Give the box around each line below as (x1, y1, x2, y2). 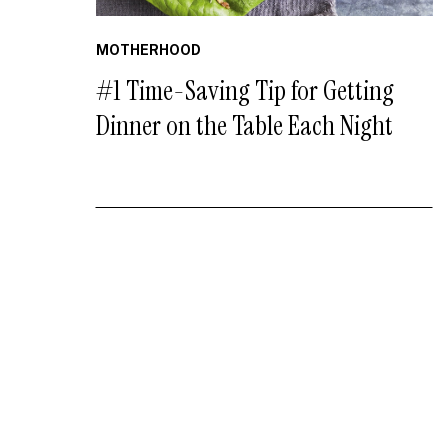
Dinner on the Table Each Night (96, 108, 393, 143)
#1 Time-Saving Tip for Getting (96, 73, 394, 108)
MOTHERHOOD (96, 42, 201, 58)
